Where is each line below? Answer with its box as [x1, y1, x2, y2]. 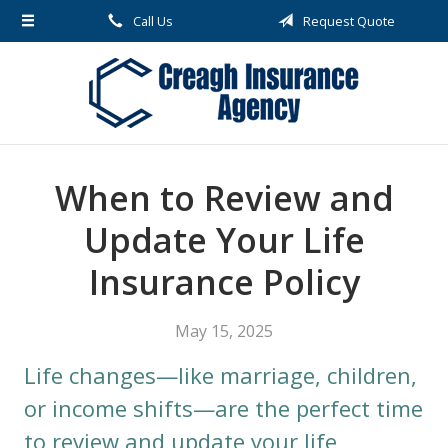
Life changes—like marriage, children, [24, 360, 417, 390]
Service [25, 143, 71, 162]
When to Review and [54, 175, 394, 221]
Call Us [130, 12, 173, 30]
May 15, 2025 [175, 320, 273, 342]
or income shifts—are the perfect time [24, 393, 423, 423]
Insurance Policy [88, 259, 360, 305]
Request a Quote [25, 61, 135, 80]
